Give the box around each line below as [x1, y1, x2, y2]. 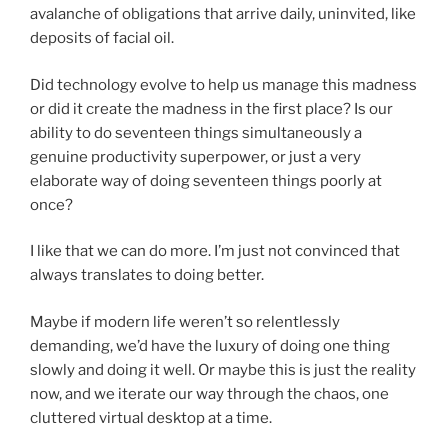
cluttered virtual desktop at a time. [30, 408, 272, 427]
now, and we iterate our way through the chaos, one [30, 384, 389, 403]
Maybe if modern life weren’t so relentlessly [30, 312, 340, 331]
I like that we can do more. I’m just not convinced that [30, 242, 400, 261]
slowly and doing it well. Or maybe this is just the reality [30, 360, 416, 379]
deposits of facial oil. [30, 29, 174, 48]
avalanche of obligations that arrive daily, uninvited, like [30, 5, 416, 24]
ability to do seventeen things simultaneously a [30, 123, 362, 142]
